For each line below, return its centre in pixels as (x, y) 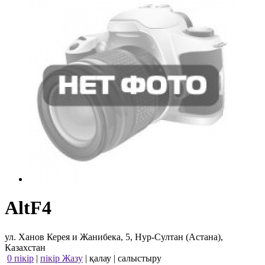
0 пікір (20, 258)
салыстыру (140, 258)
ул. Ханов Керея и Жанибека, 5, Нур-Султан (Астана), (114, 237)
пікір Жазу (62, 258)
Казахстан (25, 247)
